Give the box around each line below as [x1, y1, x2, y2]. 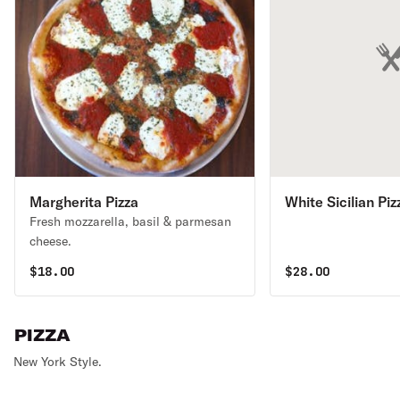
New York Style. [13, 354, 102, 370]
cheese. [29, 233, 71, 249]
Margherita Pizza [29, 193, 138, 211]
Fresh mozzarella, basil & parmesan [29, 213, 231, 229]
